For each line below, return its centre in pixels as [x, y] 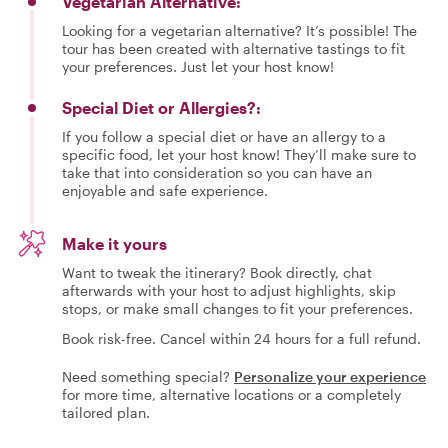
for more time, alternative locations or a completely [231, 394]
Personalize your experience [330, 376]
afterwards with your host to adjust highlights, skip [229, 290]
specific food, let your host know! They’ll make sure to [239, 154]
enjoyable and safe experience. [165, 190]
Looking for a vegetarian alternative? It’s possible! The [239, 30]
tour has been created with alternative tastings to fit [233, 48]
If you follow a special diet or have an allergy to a [224, 136]
